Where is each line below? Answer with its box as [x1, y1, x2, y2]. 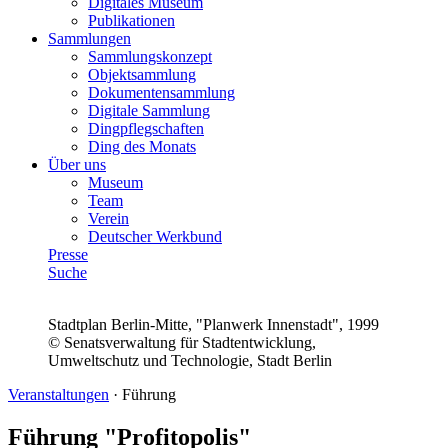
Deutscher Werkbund [88, 227, 222, 245]
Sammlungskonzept [88, 47, 212, 65]
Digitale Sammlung [88, 101, 210, 119]
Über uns [48, 155, 106, 173]
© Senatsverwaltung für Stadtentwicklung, [48, 333, 316, 351]
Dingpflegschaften [88, 119, 204, 137]
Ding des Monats [88, 137, 196, 155]
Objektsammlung [88, 65, 196, 83]
